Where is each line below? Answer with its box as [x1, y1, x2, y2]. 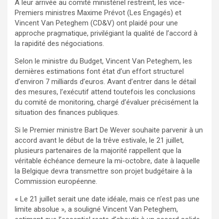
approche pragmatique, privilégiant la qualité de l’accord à [15, 29, 197, 38]
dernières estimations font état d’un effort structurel [15, 67, 184, 76]
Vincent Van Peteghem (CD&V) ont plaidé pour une [15, 19, 178, 28]
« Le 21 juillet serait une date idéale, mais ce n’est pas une [15, 195, 199, 204]
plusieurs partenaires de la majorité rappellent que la [15, 146, 181, 155]
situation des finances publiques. [15, 108, 119, 117]
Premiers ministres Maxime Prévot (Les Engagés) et [15, 8, 181, 18]
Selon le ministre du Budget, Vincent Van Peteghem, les [15, 57, 192, 66]
